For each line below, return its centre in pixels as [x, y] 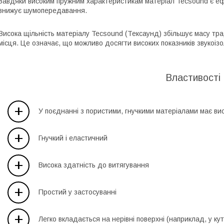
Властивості [193, 78]
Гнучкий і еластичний [73, 138]
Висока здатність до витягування [94, 165]
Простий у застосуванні [77, 192]
